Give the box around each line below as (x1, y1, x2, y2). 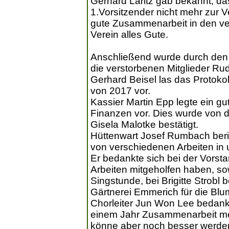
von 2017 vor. (90, 85, 150, 97)
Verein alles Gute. (90, 29, 168, 40)
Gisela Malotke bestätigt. (90, 119, 198, 130)
